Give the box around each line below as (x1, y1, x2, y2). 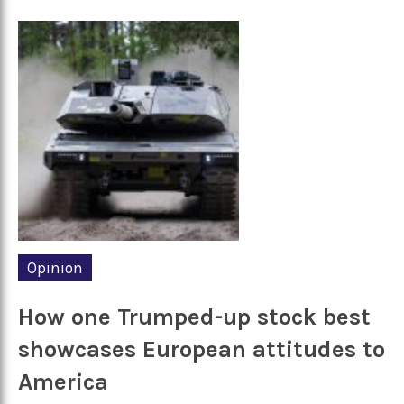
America (18, 367, 108, 396)
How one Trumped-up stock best (18, 302, 371, 331)
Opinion (27, 259, 83, 278)
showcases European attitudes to (18, 335, 385, 363)
